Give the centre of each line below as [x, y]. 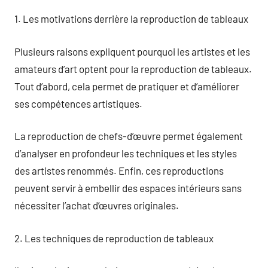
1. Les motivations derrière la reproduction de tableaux [131, 19]
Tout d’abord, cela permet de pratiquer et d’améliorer [127, 86]
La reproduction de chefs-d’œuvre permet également [129, 136]
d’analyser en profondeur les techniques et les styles [126, 153]
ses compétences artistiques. [78, 103]
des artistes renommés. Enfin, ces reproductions [119, 170]
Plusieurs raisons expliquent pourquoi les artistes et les [132, 51]
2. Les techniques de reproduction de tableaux [114, 238]
